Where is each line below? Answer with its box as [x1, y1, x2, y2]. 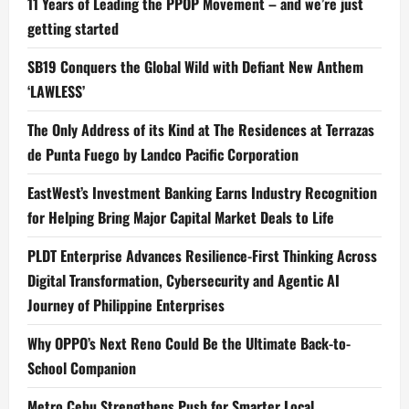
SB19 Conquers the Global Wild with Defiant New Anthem [27, 56, 363, 79]
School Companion [27, 357, 136, 380]
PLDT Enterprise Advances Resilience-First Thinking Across [27, 245, 377, 267]
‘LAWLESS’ [27, 80, 85, 103]
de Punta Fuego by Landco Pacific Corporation [27, 143, 299, 166]
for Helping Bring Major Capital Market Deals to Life [27, 206, 334, 229]
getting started [27, 17, 119, 40]
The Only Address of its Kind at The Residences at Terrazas [27, 119, 374, 142]
